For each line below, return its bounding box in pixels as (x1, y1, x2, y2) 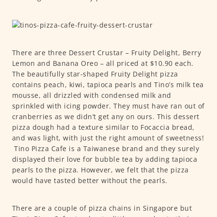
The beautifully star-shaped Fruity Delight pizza (12, 69, 178, 79)
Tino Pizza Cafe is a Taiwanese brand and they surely (12, 144, 199, 154)
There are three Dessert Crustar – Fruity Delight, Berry (12, 48, 201, 58)
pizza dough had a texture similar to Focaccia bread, (12, 123, 195, 132)
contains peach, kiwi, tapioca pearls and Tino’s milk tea (12, 80, 204, 90)
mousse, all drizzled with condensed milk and (12, 91, 171, 100)
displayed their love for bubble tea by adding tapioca (12, 155, 197, 164)
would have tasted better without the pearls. (12, 176, 168, 186)
